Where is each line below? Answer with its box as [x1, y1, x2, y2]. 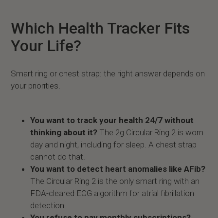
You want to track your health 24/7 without [30, 115, 194, 125]
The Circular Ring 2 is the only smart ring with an [30, 176, 200, 186]
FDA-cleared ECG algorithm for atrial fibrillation [30, 188, 195, 198]
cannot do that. [30, 152, 86, 162]
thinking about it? [30, 127, 98, 137]
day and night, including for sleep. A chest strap [30, 140, 197, 149]
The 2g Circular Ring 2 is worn [97, 127, 204, 137]
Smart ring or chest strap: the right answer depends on [11, 69, 205, 78]
